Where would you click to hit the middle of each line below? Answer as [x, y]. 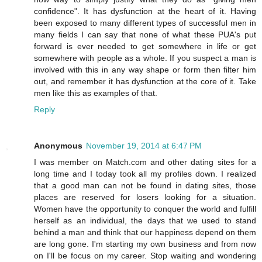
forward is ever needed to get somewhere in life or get [145, 46]
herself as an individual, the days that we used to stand [145, 221]
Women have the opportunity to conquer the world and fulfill [145, 209]
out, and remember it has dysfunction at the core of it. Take [145, 82]
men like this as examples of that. [96, 93]
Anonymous [58, 146]
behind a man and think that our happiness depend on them [145, 232]
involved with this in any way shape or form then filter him [145, 70]
